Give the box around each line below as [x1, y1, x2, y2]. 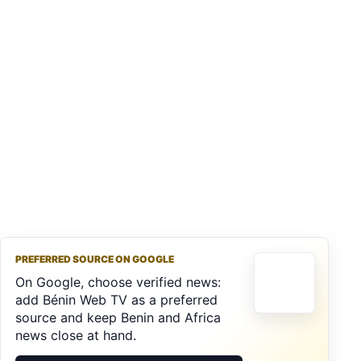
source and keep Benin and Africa [15, 309, 221, 326]
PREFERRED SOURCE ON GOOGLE [15, 252, 174, 265]
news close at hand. [15, 326, 136, 343]
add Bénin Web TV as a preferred [15, 291, 218, 308]
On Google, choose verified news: [15, 273, 221, 290]
